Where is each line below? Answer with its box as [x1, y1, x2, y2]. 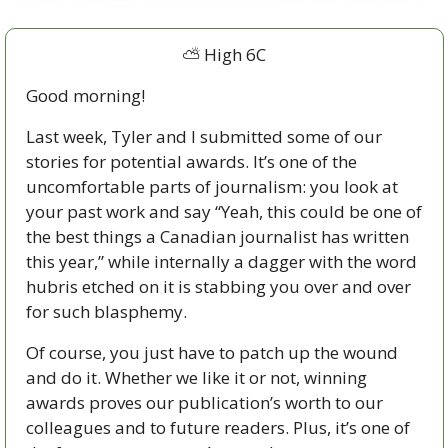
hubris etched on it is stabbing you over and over [25, 274, 411, 298]
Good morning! [25, 83, 145, 107]
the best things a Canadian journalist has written [25, 224, 409, 248]
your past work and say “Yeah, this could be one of [25, 199, 422, 223]
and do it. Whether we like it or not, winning [25, 365, 367, 389]
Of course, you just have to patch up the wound [25, 340, 398, 364]
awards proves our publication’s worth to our [25, 390, 383, 414]
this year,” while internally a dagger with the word [25, 249, 417, 273]
